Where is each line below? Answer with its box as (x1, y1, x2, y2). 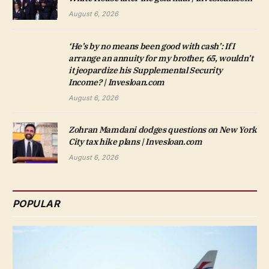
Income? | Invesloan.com (68, 77, 165, 88)
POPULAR (13, 198, 61, 210)
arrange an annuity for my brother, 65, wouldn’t (68, 53, 253, 64)
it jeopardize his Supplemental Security (68, 65, 223, 76)
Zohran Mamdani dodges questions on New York (68, 124, 257, 136)
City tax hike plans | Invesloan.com (68, 136, 202, 148)
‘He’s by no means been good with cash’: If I (68, 41, 235, 52)
